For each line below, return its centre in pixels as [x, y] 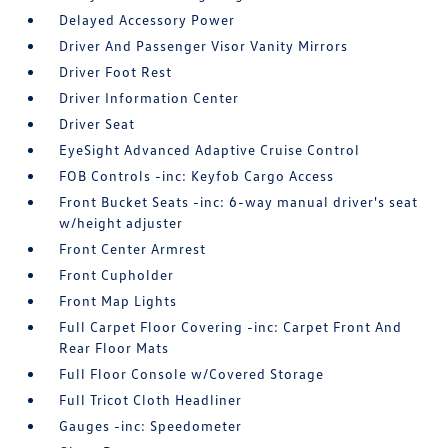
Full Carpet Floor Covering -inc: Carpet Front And [231, 327]
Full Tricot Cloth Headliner [151, 400]
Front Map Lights [118, 301]
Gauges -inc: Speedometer [151, 426]
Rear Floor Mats [114, 348]
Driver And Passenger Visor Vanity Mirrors [204, 46]
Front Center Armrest [133, 249]
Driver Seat [97, 124]
